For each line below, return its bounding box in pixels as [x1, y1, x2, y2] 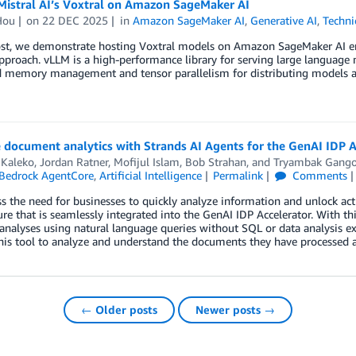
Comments [289, 168, 348, 183]
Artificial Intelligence [99, 168, 202, 183]
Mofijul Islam [113, 155, 180, 169]
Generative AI [250, 14, 318, 28]
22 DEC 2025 [42, 14, 109, 28]
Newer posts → [195, 303, 275, 317]
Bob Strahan [184, 155, 246, 169]
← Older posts [81, 303, 157, 317]
